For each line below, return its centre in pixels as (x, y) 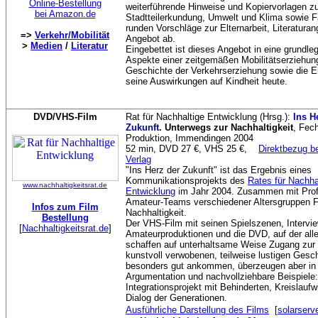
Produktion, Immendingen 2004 (190, 138)
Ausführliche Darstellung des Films (197, 310)
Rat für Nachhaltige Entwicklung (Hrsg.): (209, 117)
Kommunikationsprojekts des (187, 181)
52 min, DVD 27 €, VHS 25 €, (192, 149)
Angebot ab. (150, 39)
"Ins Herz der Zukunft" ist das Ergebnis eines (219, 170)
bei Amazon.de (65, 14)
